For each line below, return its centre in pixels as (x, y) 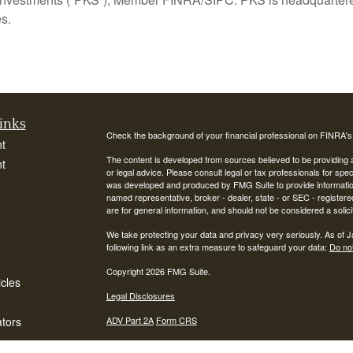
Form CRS (176, 320)
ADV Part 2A (130, 320)
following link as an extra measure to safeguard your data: (217, 247)
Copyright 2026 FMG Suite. (158, 271)
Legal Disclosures (140, 296)
